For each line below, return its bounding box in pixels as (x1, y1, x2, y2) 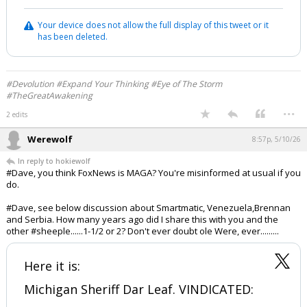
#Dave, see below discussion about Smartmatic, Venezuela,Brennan (6, 201, 291, 214)
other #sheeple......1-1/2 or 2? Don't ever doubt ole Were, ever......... (6, 225, 279, 237)
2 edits (6, 110, 27, 119)
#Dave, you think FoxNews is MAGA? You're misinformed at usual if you (6, 167, 301, 179)
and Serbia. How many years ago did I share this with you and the (6, 213, 278, 225)
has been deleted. (38, 31, 108, 42)
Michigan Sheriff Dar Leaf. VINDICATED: (24, 281, 254, 297)
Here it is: (24, 258, 80, 274)
